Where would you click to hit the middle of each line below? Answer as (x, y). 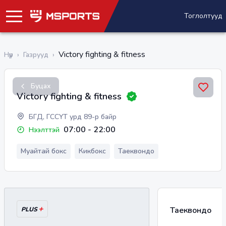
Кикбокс (92, 151)
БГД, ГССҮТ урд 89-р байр (73, 117)
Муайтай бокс (44, 151)
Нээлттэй (44, 130)
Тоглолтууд (203, 16)
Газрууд (36, 54)
